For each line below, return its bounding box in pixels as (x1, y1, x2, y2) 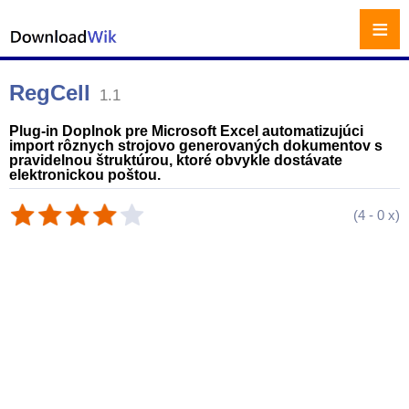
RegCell (9, 80, 90, 105)
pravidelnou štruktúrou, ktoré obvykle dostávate (9, 152, 342, 168)
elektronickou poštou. (9, 167, 161, 183)
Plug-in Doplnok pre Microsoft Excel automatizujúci (9, 123, 363, 139)
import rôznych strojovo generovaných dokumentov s (9, 138, 383, 153)
